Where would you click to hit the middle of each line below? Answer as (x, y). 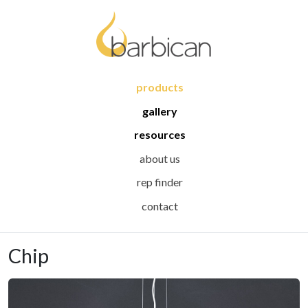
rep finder (159, 182)
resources (159, 135)
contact (159, 206)
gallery (159, 111)
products (159, 87)
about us (159, 158)
